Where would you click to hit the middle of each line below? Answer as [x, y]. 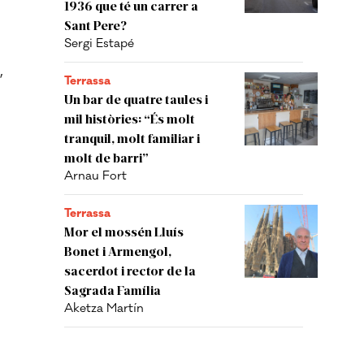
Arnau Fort [95, 176]
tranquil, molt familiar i [132, 138]
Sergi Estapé [99, 43]
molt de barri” [106, 157]
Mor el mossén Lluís [124, 231]
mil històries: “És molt [130, 118]
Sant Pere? [95, 25]
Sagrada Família [113, 290]
